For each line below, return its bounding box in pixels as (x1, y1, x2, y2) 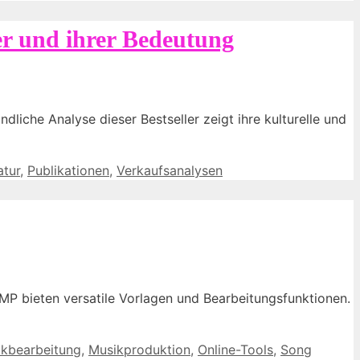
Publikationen (27, 162, 109, 179)
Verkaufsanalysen (117, 162, 223, 179)
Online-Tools (198, 341, 273, 358)
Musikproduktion (88, 341, 190, 358)
